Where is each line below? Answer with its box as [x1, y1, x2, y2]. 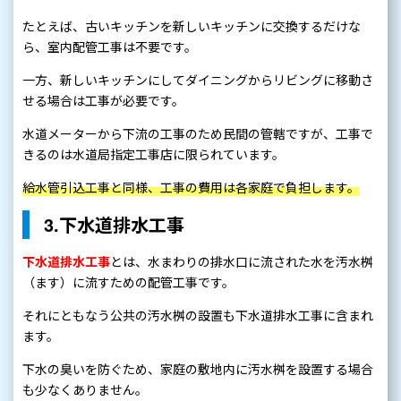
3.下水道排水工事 [44, 211, 184, 238]
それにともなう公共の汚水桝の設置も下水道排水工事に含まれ [22, 306, 373, 325]
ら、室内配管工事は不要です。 [22, 38, 197, 56]
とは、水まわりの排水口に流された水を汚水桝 [110, 252, 373, 271]
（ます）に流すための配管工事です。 [22, 273, 235, 292]
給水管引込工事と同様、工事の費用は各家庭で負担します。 [22, 178, 360, 197]
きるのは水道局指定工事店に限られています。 [22, 145, 285, 164]
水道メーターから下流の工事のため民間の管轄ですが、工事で [22, 124, 373, 143]
